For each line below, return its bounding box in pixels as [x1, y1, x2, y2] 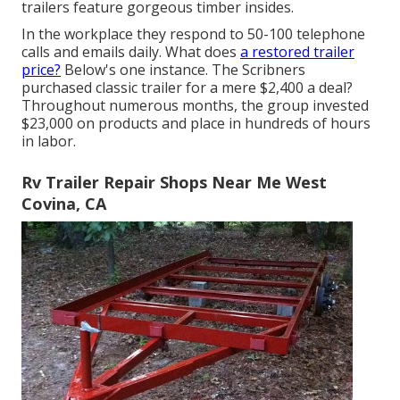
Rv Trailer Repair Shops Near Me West [21, 171, 327, 193]
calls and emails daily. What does [21, 41, 240, 62]
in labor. [21, 130, 76, 151]
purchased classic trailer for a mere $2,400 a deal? [21, 77, 353, 97]
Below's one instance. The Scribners [61, 59, 305, 79]
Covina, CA [21, 192, 106, 214]
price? [21, 59, 61, 79]
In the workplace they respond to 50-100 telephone [21, 23, 365, 44]
